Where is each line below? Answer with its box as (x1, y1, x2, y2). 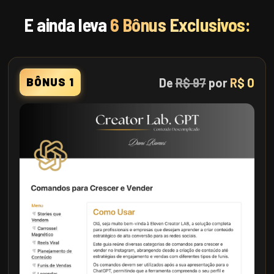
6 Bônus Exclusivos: (109, 13, 250, 36)
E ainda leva (24, 13, 110, 36)
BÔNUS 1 (26, 75, 75, 89)
